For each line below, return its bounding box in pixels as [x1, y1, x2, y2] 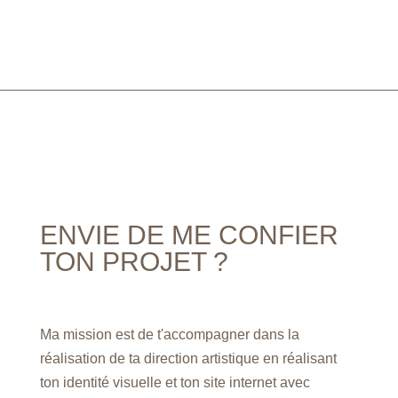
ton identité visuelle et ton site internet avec [39, 375, 310, 391]
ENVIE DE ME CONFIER [39, 220, 338, 251]
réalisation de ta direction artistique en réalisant [39, 351, 337, 367]
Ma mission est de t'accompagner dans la [39, 327, 299, 343]
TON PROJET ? [39, 247, 228, 277]
